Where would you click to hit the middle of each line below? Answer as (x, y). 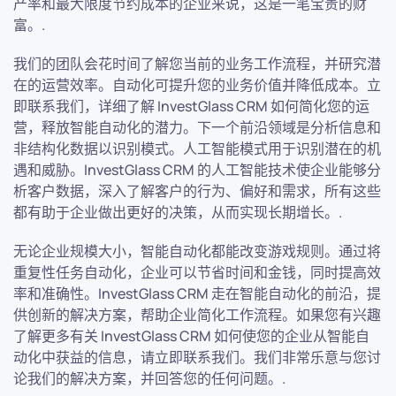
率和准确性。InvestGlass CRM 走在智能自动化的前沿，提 (197, 293)
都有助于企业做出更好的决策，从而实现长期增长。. (178, 212)
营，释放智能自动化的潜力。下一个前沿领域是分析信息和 (197, 127)
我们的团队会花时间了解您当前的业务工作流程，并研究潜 (197, 63)
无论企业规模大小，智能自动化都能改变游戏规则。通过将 (197, 251)
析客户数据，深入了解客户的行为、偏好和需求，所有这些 (197, 190)
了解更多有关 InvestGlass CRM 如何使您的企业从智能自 (191, 335)
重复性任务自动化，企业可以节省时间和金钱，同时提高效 (197, 272)
